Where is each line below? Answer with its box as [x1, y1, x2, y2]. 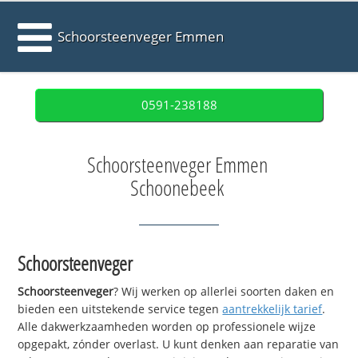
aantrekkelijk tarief [222, 301, 323, 317]
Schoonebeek [130, 173, 224, 202]
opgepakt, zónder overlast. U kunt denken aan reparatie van [18, 336, 340, 352]
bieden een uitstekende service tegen [18, 301, 223, 317]
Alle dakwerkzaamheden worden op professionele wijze [18, 319, 316, 335]
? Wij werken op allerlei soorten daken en [113, 284, 335, 300]
